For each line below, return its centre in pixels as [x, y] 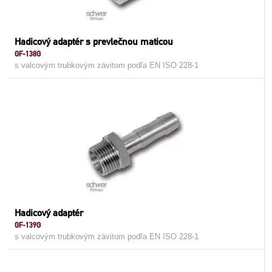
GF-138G [28, 54]
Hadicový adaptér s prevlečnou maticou [94, 42]
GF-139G [28, 225]
